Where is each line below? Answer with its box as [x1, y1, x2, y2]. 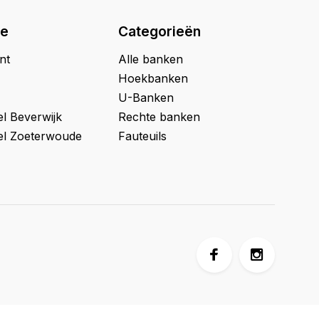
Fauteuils [118, 129, 167, 143]
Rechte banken [118, 110, 200, 124]
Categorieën [118, 23, 201, 40]
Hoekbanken [118, 71, 188, 85]
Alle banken [118, 52, 183, 66]
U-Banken [118, 90, 174, 105]
